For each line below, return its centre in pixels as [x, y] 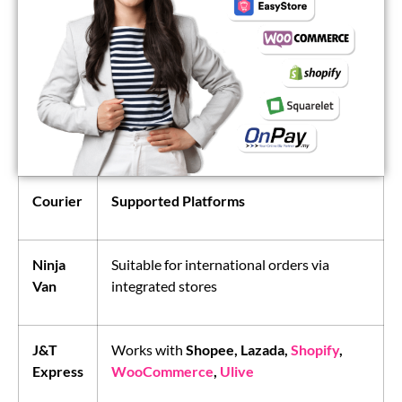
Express [58, 371]
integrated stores [164, 286]
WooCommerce [162, 371]
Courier [57, 201]
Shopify [315, 350]
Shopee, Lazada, [238, 350]
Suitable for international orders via [220, 265]
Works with [149, 350]
